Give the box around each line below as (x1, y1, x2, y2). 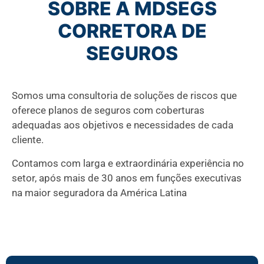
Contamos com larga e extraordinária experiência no (12, 157, 244, 169)
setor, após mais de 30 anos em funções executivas (12, 171, 242, 184)
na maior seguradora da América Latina (12, 186, 187, 199)
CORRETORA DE (57, 19, 207, 43)
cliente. (12, 134, 44, 146)
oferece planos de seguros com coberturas (12, 104, 204, 117)
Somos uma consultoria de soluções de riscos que (12, 90, 237, 102)
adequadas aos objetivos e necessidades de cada (12, 119, 233, 131)
